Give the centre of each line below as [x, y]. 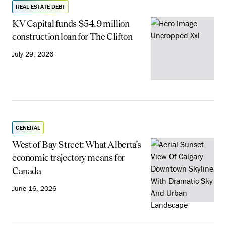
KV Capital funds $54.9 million [71, 23]
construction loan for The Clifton [72, 37]
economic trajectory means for [68, 158]
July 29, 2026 [33, 54]
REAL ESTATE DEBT [40, 6]
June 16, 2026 [34, 188]
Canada [27, 171]
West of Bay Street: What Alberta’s [77, 145]
